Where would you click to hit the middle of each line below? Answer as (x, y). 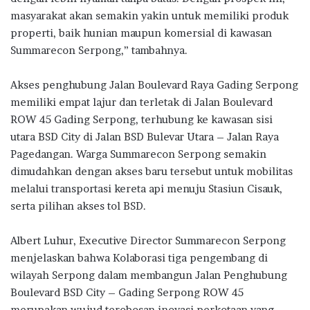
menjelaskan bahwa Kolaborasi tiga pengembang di (139, 258)
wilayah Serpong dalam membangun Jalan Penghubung (149, 275)
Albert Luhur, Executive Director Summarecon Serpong (148, 241)
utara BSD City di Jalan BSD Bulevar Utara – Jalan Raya (145, 137)
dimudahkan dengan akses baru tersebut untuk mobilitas (152, 172)
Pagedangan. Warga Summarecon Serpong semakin (138, 154)
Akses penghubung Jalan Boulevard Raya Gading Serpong (154, 85)
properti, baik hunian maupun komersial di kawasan (141, 33)
